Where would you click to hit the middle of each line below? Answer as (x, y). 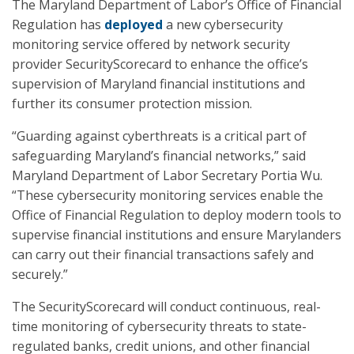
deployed (134, 24)
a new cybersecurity (223, 24)
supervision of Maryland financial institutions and (158, 84)
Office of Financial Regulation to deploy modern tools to (177, 215)
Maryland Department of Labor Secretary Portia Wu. (167, 175)
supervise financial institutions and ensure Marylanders (177, 235)
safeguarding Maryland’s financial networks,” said (159, 156)
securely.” (40, 274)
